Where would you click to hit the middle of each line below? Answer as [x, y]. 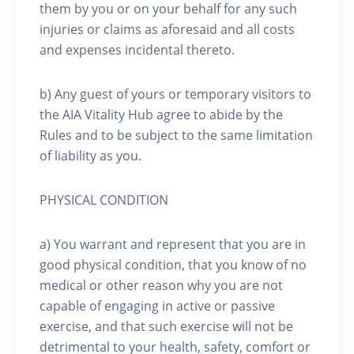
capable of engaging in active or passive [157, 306]
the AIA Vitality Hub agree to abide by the [161, 115]
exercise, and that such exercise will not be [166, 326]
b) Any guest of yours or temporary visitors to [175, 94]
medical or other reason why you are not [161, 285]
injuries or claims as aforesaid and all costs [167, 29]
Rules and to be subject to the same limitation [176, 135]
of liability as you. [90, 156]
